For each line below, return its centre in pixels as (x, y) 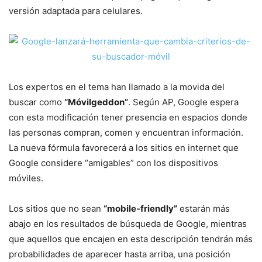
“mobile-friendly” (140, 208)
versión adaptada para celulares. (76, 11)
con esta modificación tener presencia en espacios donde (128, 117)
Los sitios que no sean (56, 208)
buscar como (37, 102)
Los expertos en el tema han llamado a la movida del (117, 87)
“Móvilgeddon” (96, 102)
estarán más (204, 208)
